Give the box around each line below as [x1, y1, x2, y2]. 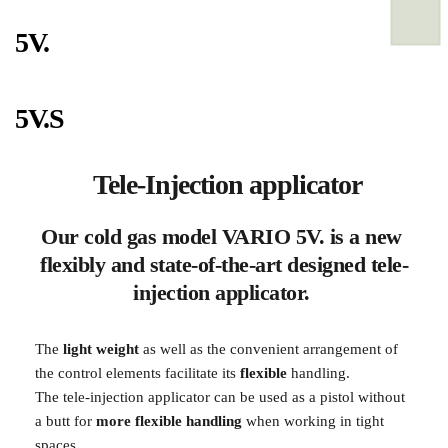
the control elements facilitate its [35, 365, 240, 382]
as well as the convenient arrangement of [139, 341, 398, 358]
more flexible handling [96, 413, 242, 430]
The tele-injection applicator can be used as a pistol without [35, 389, 405, 406]
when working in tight [242, 413, 384, 430]
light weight [59, 341, 139, 358]
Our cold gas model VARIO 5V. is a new [41, 224, 402, 250]
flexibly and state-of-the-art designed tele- [40, 252, 408, 278]
